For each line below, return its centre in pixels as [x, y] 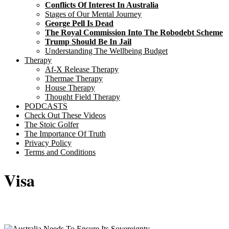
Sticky [14, 219]
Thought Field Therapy [83, 97]
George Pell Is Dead [79, 24]
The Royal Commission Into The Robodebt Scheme [134, 33]
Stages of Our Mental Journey [93, 14]
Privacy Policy [48, 143]
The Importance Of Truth [65, 134]
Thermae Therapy [74, 79]
